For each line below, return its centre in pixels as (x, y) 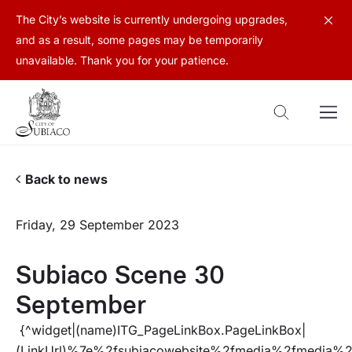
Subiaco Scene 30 (120, 275)
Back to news (66, 179)
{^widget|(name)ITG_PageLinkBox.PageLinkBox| (161, 330)
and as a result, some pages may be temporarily (139, 40)
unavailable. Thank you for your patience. (122, 60)
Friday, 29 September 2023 (97, 225)
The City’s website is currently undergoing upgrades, (152, 19)
